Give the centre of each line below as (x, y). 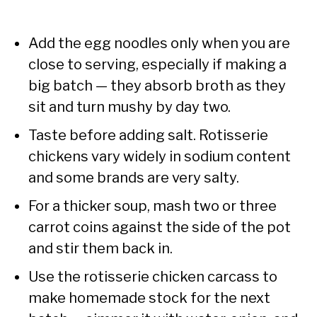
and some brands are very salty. (134, 177)
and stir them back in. (100, 248)
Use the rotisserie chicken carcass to (153, 276)
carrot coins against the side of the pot (160, 227)
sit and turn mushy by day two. (129, 106)
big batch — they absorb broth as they (157, 85)
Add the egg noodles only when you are (159, 43)
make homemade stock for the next (149, 298)
